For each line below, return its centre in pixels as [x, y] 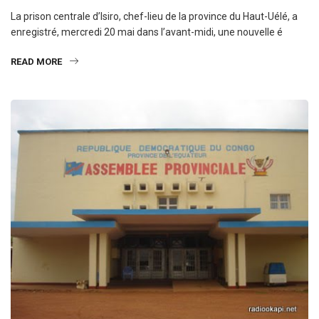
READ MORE [36, 61]
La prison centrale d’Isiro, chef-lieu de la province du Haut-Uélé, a [154, 16]
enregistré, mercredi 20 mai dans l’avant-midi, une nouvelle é [147, 32]
